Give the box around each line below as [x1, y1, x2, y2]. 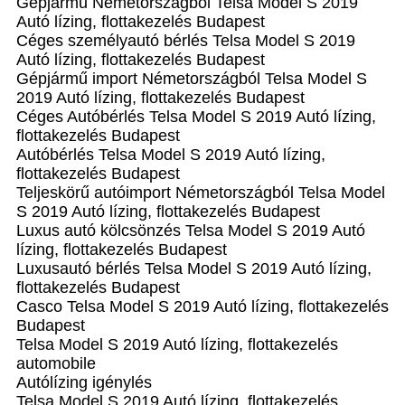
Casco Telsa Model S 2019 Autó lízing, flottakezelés [16, 297, 389, 316]
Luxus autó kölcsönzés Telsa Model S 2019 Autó [16, 221, 365, 240]
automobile [16, 354, 96, 372]
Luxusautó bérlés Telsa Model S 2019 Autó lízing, [16, 259, 372, 278]
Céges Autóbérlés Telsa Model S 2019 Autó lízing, [16, 108, 376, 126]
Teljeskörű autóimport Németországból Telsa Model [16, 184, 385, 202]
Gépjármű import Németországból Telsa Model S [16, 70, 367, 88]
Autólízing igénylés [16, 373, 152, 391]
